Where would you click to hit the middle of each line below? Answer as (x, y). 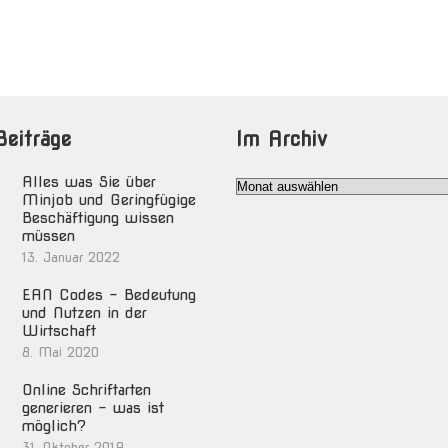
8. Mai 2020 (60, 352)
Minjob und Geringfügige (109, 200)
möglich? (54, 426)
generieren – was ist (93, 408)
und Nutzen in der (84, 313)
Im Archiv (281, 139)
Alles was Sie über (89, 182)
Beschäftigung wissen (98, 218)
